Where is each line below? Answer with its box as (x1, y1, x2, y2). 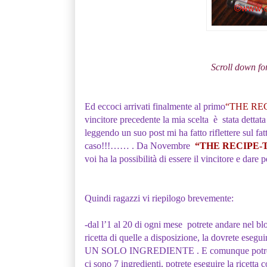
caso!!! (84, 140, 110, 151)
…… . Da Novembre (110, 140, 193, 151)
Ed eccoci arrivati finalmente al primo (84, 101, 225, 111)
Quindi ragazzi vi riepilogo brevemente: (84, 193, 238, 203)
